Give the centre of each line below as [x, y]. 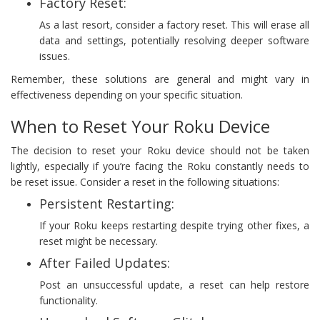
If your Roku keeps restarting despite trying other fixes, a [174, 225]
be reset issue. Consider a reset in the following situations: [145, 181]
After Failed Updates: [105, 262]
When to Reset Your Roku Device [140, 126]
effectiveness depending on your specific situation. [127, 94]
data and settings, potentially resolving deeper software [174, 40]
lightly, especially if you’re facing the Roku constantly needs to [160, 166]
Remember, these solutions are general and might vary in [160, 79]
